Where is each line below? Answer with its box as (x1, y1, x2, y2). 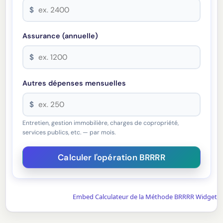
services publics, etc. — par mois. (22, 128, 116, 137)
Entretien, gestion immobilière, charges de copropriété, (22, 119, 179, 127)
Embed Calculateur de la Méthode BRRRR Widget (72, 192, 217, 202)
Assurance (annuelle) (22, 31, 99, 41)
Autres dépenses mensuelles (22, 79, 126, 88)
